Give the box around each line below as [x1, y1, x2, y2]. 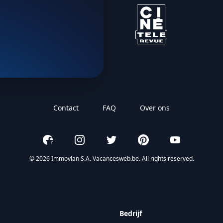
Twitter [105, 134, 132, 145]
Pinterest [137, 134, 171, 145]
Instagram [73, 134, 112, 145]
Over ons [140, 103, 170, 112]
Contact [53, 103, 79, 112]
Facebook [41, 134, 78, 145]
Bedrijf [119, 209, 142, 218]
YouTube [169, 134, 201, 145]
